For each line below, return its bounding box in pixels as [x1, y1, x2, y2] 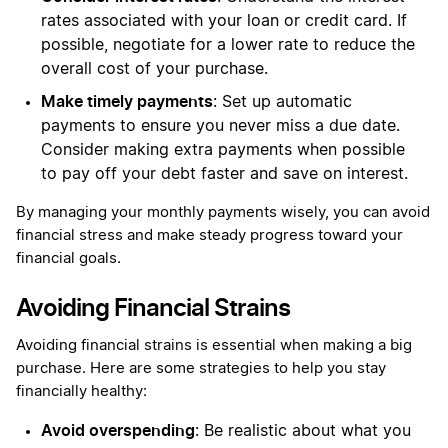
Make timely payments [41, 90, 213, 111]
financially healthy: [16, 383, 147, 399]
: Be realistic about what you [195, 422, 411, 439]
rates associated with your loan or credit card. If [41, 12, 407, 29]
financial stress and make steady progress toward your [16, 227, 403, 243]
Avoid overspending [41, 419, 195, 440]
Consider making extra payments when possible [41, 141, 405, 158]
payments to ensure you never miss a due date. [41, 117, 400, 134]
